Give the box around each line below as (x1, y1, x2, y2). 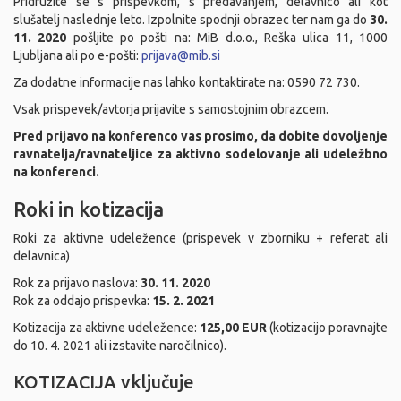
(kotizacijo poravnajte (267, 320, 388, 335)
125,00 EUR (200, 320, 267, 335)
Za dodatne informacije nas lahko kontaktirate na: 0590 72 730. (13, 75, 360, 90)
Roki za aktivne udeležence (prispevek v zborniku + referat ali (13, 231, 388, 245)
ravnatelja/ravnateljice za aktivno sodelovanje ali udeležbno (13, 147, 388, 161)
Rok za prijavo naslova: (13, 276, 141, 290)
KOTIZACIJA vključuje (13, 371, 194, 392)
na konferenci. (13, 165, 99, 179)
